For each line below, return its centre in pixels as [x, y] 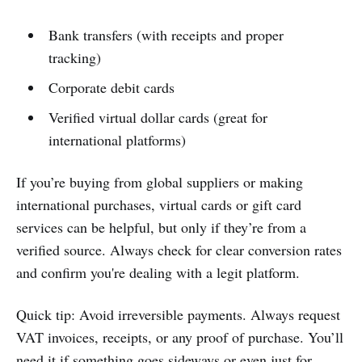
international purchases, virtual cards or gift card [159, 205]
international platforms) [117, 140]
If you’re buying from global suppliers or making [160, 182]
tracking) [74, 58]
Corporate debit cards [111, 88]
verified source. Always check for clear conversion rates [179, 250]
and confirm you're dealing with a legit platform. [158, 273]
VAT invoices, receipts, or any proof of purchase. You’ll [180, 337]
